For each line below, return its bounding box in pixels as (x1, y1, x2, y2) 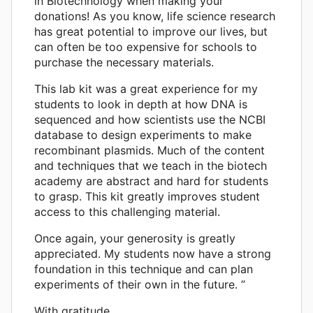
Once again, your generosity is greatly (34, 231, 235, 245)
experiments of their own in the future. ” (34, 277, 245, 291)
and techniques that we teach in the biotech (34, 158, 267, 173)
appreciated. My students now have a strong (34, 246, 271, 261)
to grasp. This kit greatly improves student (34, 189, 260, 203)
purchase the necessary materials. (34, 54, 214, 69)
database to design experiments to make (34, 127, 252, 142)
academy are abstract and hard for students (34, 173, 268, 188)
